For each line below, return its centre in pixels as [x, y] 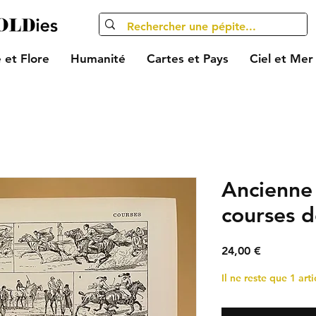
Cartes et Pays [187, 58]
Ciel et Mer [281, 58]
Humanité [98, 58]
